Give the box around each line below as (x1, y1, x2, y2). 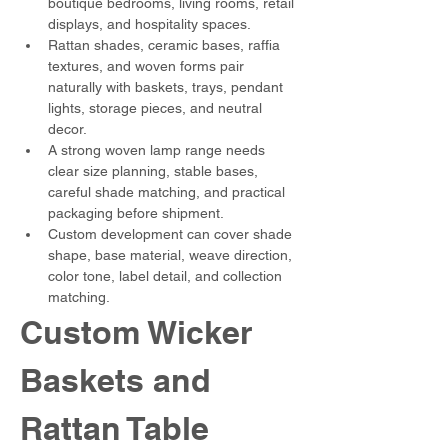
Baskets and (20, 361, 220, 399)
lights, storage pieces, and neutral (48, 100, 266, 116)
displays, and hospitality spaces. (48, 16, 251, 32)
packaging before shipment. (48, 205, 224, 221)
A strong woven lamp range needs (48, 142, 269, 158)
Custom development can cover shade (48, 226, 296, 242)
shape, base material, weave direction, (48, 247, 296, 263)
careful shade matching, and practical (48, 184, 289, 200)
